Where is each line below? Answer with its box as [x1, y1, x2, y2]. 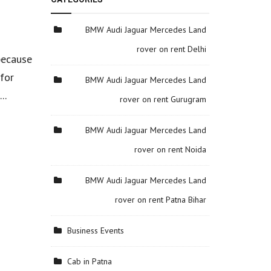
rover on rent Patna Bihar [115, 194, 206, 205]
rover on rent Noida [134, 144, 206, 155]
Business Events [67, 225, 124, 236]
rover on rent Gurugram [120, 94, 206, 105]
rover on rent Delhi [137, 44, 206, 54]
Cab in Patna [67, 256, 112, 267]
